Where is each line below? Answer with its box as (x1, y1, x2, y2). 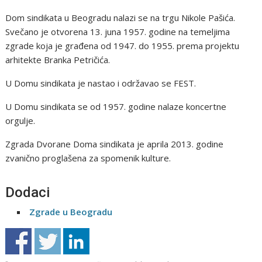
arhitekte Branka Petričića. (5, 53, 111, 65)
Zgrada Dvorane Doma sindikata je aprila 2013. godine (5, 137, 224, 150)
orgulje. (5, 114, 36, 126)
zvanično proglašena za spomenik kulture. (5, 151, 171, 164)
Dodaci (5, 184, 50, 201)
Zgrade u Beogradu (29, 205, 113, 218)
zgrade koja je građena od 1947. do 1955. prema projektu (5, 39, 240, 51)
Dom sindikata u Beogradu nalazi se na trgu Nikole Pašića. (5, 11, 236, 23)
